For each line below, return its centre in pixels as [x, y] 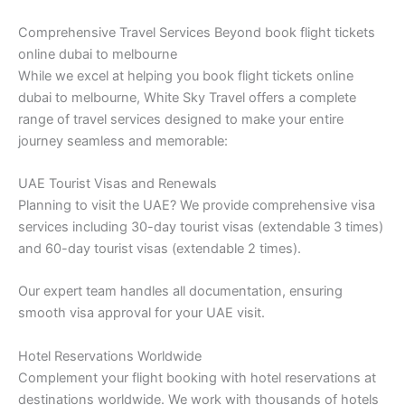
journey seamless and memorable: [123, 141]
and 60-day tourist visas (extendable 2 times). [160, 249]
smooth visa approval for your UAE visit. [141, 313]
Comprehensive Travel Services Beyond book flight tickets [197, 32]
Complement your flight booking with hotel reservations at [197, 377]
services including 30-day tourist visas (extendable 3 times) [201, 227]
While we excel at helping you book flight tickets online [186, 75]
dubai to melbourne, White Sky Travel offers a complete [187, 97]
